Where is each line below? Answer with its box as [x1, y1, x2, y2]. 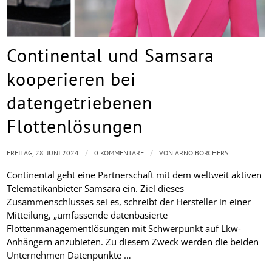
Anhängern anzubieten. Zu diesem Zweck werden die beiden [7, 235, 259, 248]
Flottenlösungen [7, 114, 143, 138]
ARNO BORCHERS [175, 148, 229, 158]
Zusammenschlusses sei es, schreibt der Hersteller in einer [7, 195, 251, 208]
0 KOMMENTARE [94, 148, 144, 158]
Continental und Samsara [7, 43, 215, 67]
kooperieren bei [7, 67, 137, 91]
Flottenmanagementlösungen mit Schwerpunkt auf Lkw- [7, 222, 242, 234]
